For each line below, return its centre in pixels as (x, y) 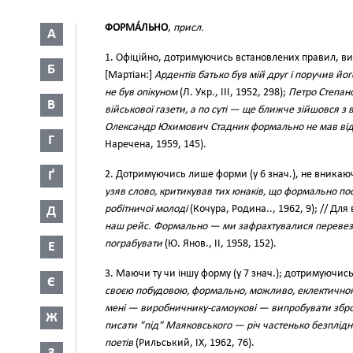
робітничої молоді (146, 209)
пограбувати (134, 244)
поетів (119, 343)
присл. (189, 28)
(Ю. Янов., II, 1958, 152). (219, 244)
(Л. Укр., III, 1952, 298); (233, 93)
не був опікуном (141, 93)
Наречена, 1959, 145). (156, 145)
